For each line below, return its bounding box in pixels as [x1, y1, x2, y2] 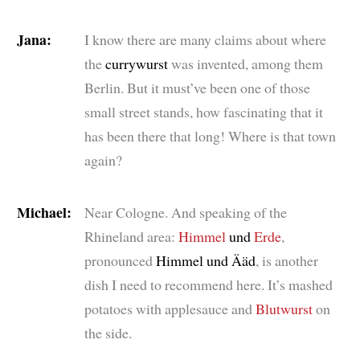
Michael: [16, 201, 72, 223]
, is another [255, 250, 318, 270]
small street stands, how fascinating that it [84, 101, 323, 121]
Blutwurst [255, 298, 313, 318]
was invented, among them [170, 53, 323, 73]
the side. [84, 322, 132, 342]
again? [84, 149, 122, 170]
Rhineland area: [84, 226, 175, 246]
